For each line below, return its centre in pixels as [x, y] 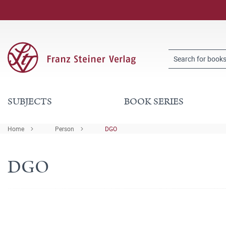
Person [65, 129]
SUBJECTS [30, 102]
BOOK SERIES [154, 102]
